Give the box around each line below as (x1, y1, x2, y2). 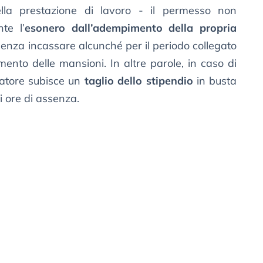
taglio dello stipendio (84, 74, 193, 88)
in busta (193, 74, 237, 88)
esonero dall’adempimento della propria (24, 21, 237, 35)
